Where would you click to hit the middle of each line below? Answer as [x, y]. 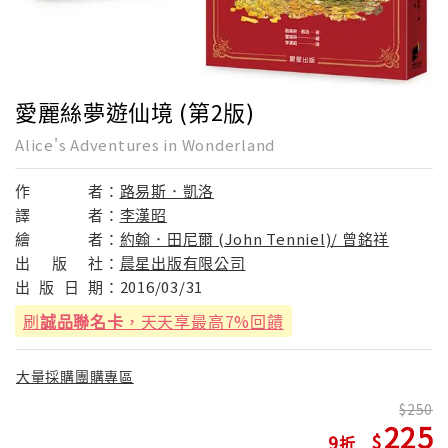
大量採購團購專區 [75, 376]
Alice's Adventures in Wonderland [145, 144]
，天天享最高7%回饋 [203, 320]
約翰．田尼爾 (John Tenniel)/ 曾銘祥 [254, 238]
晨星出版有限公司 [182, 262]
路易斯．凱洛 [166, 190]
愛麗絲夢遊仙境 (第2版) [135, 110]
